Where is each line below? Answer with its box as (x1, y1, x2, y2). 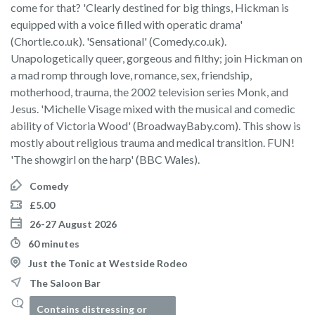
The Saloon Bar (30, 277, 101, 289)
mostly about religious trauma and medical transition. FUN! (11, 136, 295, 149)
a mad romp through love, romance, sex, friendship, (11, 68, 252, 82)
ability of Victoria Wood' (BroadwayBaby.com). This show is (11, 119, 301, 132)
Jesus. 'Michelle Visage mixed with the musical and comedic (11, 102, 295, 115)
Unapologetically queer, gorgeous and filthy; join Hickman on (11, 51, 302, 65)
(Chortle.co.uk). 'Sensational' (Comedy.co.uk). (11, 34, 226, 48)
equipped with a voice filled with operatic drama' (11, 18, 243, 31)
